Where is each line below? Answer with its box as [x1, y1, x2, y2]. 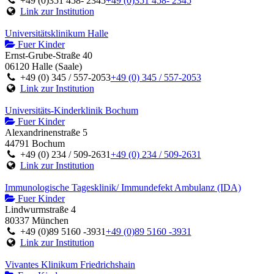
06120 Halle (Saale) [5, 61, 82, 72]
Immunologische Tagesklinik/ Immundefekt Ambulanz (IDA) [5, 182, 241, 193]
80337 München [5, 215, 68, 226]
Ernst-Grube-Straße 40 [5, 50, 92, 61]
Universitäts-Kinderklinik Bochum [5, 105, 138, 116]
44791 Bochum [5, 138, 65, 149]
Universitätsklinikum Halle [5, 28, 108, 39]
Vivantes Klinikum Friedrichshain [5, 259, 135, 270]
